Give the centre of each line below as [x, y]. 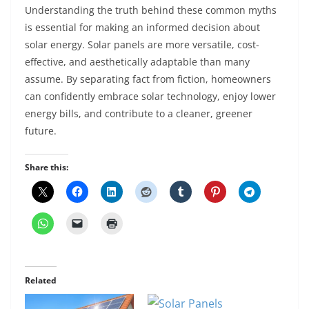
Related [41, 281]
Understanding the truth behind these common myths [151, 10]
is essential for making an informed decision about [142, 28]
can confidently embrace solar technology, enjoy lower [150, 97]
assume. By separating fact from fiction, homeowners [148, 79]
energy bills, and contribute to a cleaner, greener [139, 114]
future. [41, 131]
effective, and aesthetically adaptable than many [137, 62]
